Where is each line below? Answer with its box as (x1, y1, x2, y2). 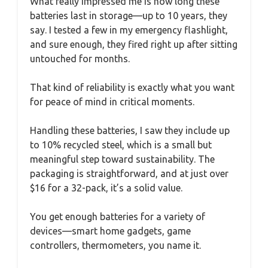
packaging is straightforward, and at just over (30, 168, 229, 179)
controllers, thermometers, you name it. (30, 240, 201, 251)
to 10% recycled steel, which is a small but (30, 139, 212, 151)
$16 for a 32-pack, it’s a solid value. (30, 182, 182, 194)
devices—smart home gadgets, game (30, 226, 191, 237)
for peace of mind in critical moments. (30, 96, 194, 108)
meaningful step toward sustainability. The (30, 154, 215, 165)
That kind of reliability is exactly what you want (30, 82, 234, 93)
